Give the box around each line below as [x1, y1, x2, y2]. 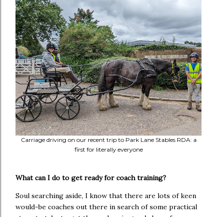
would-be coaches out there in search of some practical [15, 202, 197, 212]
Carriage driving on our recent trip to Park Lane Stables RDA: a [20, 136, 197, 144]
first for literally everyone [74, 146, 143, 154]
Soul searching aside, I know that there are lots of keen [15, 191, 196, 201]
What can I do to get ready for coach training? [15, 173, 166, 183]
